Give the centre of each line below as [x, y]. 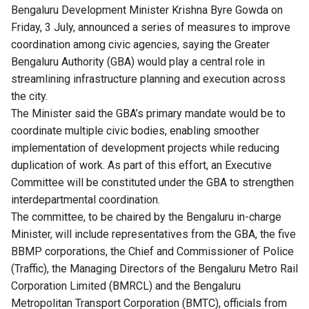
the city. [29, 96]
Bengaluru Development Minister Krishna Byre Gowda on [147, 10]
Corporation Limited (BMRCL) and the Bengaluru [126, 286]
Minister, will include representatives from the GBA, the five [153, 234]
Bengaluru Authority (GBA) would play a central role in [138, 61]
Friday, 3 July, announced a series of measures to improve [151, 27]
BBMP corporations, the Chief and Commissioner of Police [152, 251]
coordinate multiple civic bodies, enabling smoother [135, 130]
